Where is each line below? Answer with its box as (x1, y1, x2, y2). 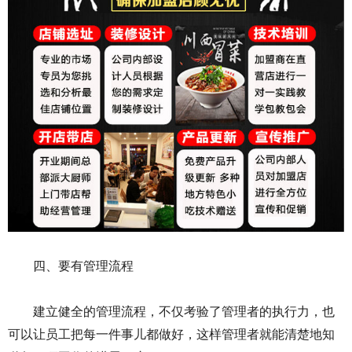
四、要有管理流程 (33, 259, 134, 273)
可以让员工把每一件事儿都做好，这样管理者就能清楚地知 (8, 328, 335, 342)
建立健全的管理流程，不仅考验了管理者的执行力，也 (33, 305, 335, 319)
